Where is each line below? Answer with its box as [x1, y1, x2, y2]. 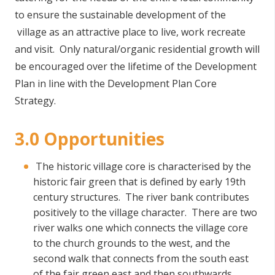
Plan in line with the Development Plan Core [15, 77, 217, 90]
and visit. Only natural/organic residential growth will [15, 42, 260, 56]
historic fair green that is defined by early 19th [33, 175, 246, 188]
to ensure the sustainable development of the [15, 8, 226, 21]
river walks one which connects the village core [33, 221, 248, 234]
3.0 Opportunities [15, 127, 165, 150]
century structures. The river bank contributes [33, 190, 249, 204]
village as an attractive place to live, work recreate [15, 25, 246, 39]
